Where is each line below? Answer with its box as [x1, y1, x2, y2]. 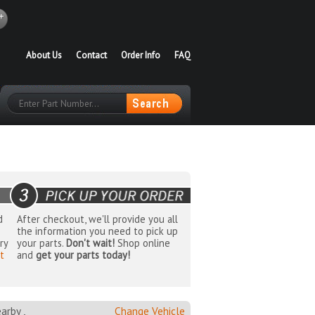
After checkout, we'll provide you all [16, 212, 178, 226]
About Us [26, 49, 62, 61]
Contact [76, 49, 107, 61]
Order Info [121, 49, 160, 61]
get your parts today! [35, 248, 130, 262]
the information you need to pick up [16, 224, 178, 238]
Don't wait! [65, 236, 115, 250]
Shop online [114, 236, 170, 250]
